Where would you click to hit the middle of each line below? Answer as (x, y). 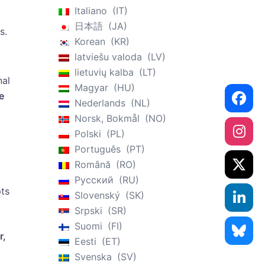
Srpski (88, 211)
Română (92, 164)
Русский (94, 180)
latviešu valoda (108, 57)
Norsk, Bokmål (107, 118)
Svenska (93, 257)
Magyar (91, 88)
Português (97, 149)
